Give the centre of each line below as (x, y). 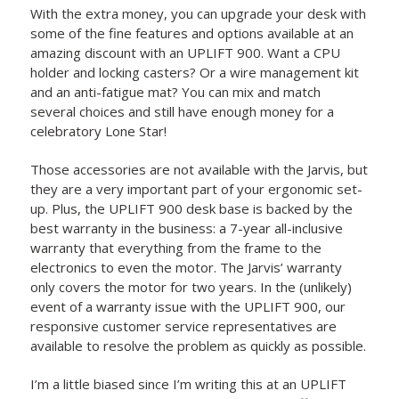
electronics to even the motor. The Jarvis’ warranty (187, 267)
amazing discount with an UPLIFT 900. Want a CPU (186, 52)
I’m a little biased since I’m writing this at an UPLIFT (189, 383)
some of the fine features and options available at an (192, 33)
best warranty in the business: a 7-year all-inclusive (187, 228)
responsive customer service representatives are (184, 326)
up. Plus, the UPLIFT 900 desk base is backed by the (192, 208)
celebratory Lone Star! (99, 130)
